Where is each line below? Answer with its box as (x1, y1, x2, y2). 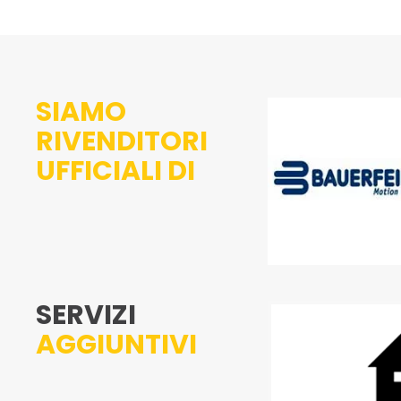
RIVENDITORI (36, 123, 208, 160)
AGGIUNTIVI (36, 326, 197, 364)
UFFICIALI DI (36, 152, 195, 190)
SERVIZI (36, 296, 141, 335)
